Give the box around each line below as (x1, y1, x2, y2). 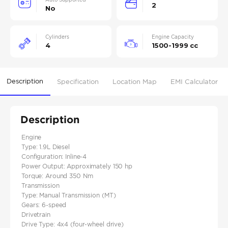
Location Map (112, 77, 157, 86)
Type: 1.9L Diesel (21, 143, 70, 151)
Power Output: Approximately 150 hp (21, 162, 132, 170)
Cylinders (45, 34, 69, 41)
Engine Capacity (152, 34, 194, 41)
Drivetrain (21, 211, 50, 219)
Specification (57, 77, 99, 86)
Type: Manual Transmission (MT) (21, 191, 116, 199)
